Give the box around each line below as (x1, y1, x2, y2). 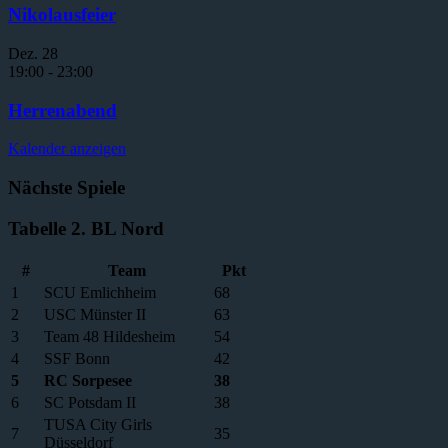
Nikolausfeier (8, 4, 116, 26)
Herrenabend (8, 99, 117, 121)
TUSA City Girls (44, 415, 152, 433)
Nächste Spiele (8, 177, 125, 199)
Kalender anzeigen (8, 140, 126, 158)
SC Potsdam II (44, 393, 136, 411)
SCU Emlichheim (44, 283, 156, 301)
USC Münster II (44, 305, 146, 323)
